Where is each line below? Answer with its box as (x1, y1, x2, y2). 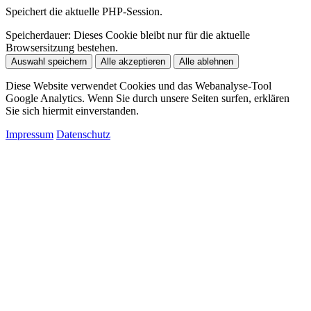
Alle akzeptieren (101, 56, 165, 67)
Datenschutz (56, 128, 110, 140)
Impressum (6, 128, 53, 140)
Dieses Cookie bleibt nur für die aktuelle (71, 28, 250, 41)
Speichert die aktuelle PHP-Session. (6, 5, 162, 17)
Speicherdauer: (6, 28, 71, 41)
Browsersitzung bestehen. (6, 41, 118, 53)
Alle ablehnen (179, 56, 233, 67)
